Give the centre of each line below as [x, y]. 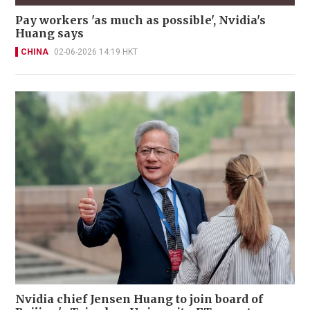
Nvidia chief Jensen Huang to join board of [139, 299]
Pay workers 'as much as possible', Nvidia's [140, 20]
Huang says [49, 34]
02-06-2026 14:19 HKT [96, 52]
